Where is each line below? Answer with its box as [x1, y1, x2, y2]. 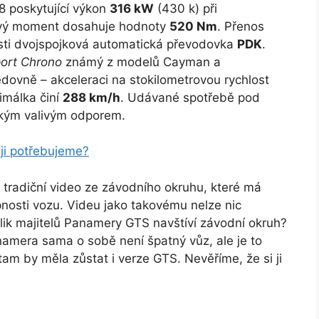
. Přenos [217, 19, 264, 33]
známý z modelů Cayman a [62, 54, 221, 69]
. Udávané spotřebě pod [120, 90, 260, 105]
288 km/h [63, 90, 120, 105]
